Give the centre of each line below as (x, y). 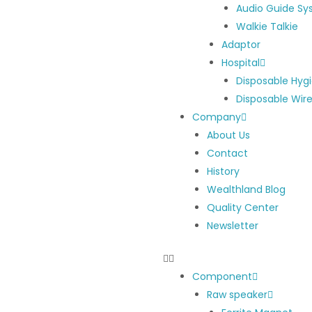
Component (222, 276)
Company (217, 117)
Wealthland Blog (246, 189)
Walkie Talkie (267, 26)
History (223, 171)
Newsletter (233, 226)
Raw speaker (237, 295)
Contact (227, 153)
